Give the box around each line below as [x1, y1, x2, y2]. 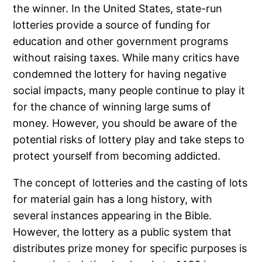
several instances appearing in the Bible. [13, 209, 212, 222]
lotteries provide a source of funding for [13, 19, 211, 32]
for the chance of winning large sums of [13, 101, 212, 113]
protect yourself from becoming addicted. [13, 150, 221, 163]
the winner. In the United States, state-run [13, 2, 223, 15]
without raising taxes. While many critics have [13, 51, 240, 64]
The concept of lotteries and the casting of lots [13, 177, 248, 189]
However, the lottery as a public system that [13, 226, 232, 239]
